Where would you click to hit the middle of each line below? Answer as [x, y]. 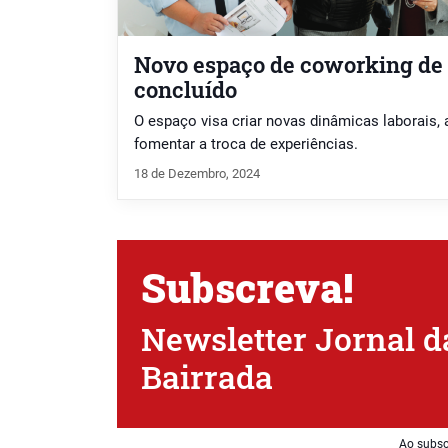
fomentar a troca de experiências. [246, 143]
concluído [185, 89]
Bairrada [207, 376]
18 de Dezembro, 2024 [197, 173]
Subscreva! [247, 287]
